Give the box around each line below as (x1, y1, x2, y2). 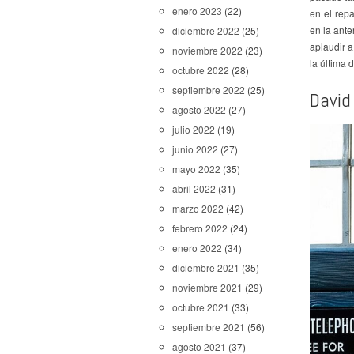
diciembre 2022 (172, 24, 239, 37)
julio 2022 (172, 122, 215, 136)
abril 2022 (172, 182, 216, 195)
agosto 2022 (172, 103, 226, 116)
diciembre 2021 (172, 261, 239, 274)
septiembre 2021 (172, 320, 245, 333)
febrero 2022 (172, 221, 228, 235)
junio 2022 (172, 142, 218, 156)
